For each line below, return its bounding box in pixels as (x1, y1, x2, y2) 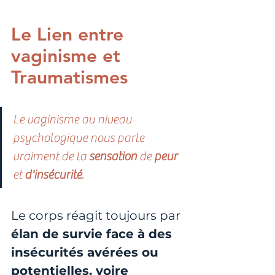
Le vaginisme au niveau (13, 112, 134, 127)
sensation (89, 149, 139, 164)
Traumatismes (11, 66, 128, 89)
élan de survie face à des (11, 227, 176, 242)
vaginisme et (11, 45, 126, 68)
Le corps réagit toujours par (11, 208, 180, 223)
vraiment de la (13, 149, 89, 164)
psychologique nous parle (13, 131, 147, 145)
